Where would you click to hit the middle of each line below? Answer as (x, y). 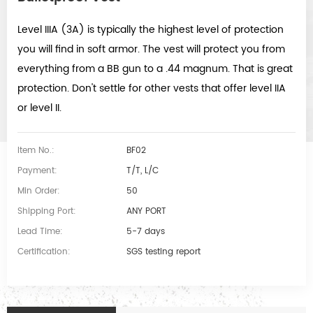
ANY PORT (147, 211)
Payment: (37, 170)
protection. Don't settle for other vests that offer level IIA (152, 88)
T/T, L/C (143, 170)
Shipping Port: (47, 211)
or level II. (39, 108)
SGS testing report (164, 252)
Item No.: (36, 150)
